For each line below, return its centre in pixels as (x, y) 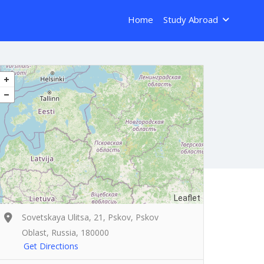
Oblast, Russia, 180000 (65, 233)
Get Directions (51, 246)
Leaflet (187, 198)
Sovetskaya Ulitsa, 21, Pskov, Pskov (90, 217)
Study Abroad (190, 19)
